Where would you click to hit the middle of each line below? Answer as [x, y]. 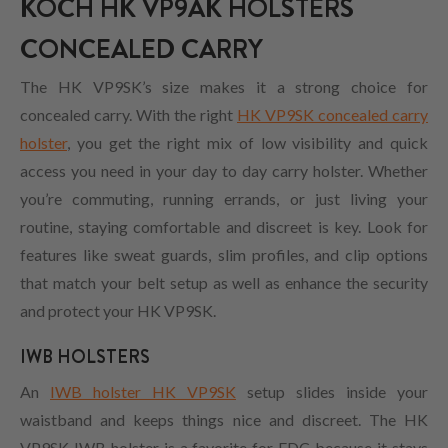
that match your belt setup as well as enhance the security [224, 283]
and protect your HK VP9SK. [118, 311]
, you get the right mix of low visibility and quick [247, 143]
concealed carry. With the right [128, 115]
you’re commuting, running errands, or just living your [224, 199]
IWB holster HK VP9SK [143, 392]
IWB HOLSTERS [85, 357]
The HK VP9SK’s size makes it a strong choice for [224, 87]
